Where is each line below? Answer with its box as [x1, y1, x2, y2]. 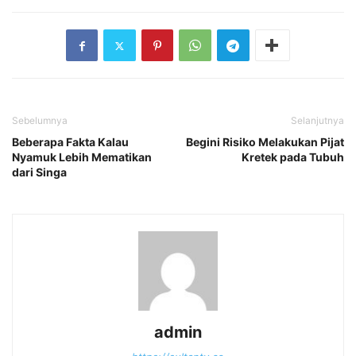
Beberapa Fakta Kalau [12, 135, 129, 149]
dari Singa [12, 165, 67, 180]
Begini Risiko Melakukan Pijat [186, 135, 344, 149]
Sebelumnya [12, 114, 68, 127]
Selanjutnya [291, 114, 344, 127]
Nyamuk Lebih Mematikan [12, 150, 152, 164]
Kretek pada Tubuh [242, 150, 344, 164]
